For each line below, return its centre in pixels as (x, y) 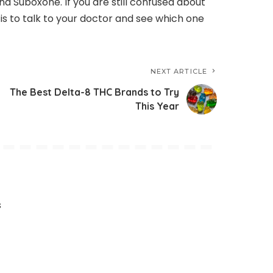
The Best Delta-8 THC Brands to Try (94, 92)
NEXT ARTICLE (179, 72)
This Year (157, 106)
